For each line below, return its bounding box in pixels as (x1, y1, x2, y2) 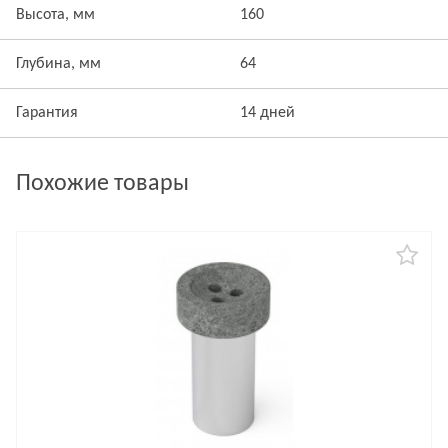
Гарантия (16, 105, 78, 121)
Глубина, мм (16, 56, 101, 72)
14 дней (240, 105, 295, 121)
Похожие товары (16, 172, 189, 196)
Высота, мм (16, 7, 95, 23)
